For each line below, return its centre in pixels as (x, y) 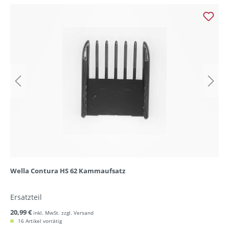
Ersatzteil (26, 197)
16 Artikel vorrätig (39, 221)
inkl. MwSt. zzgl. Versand (63, 213)
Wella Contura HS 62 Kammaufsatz (68, 171)
